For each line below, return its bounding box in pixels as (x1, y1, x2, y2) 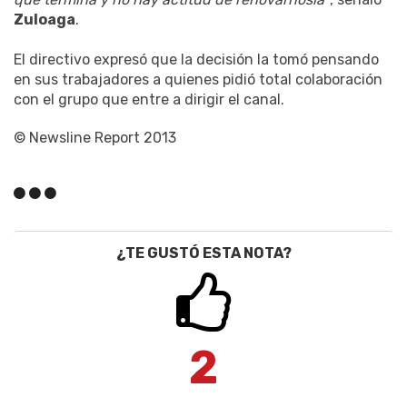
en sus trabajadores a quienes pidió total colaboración (14, 70, 382, 88)
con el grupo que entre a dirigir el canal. (14, 90, 284, 108)
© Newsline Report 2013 (14, 128, 176, 146)
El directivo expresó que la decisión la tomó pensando (14, 50, 379, 68)
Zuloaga (14, 10, 75, 28)
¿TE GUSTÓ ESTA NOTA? (115, 243, 292, 262)
